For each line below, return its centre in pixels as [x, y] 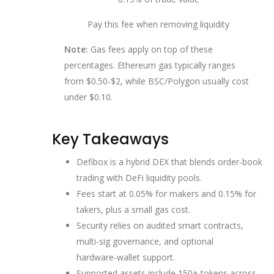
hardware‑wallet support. [126, 257]
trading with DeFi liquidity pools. [139, 178]
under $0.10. [88, 97]
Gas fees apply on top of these [150, 49]
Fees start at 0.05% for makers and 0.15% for [166, 194]
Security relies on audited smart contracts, [160, 226]
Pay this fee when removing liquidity [158, 24]
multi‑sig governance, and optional [145, 242]
